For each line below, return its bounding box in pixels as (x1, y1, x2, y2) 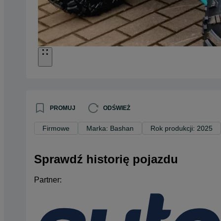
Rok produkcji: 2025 (150, 124, 213, 132)
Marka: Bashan (86, 124, 134, 132)
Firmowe (42, 124, 70, 132)
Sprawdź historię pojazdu (34, 152, 178, 166)
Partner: (34, 176, 62, 184)
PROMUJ (50, 104, 75, 111)
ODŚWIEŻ (103, 104, 130, 111)
